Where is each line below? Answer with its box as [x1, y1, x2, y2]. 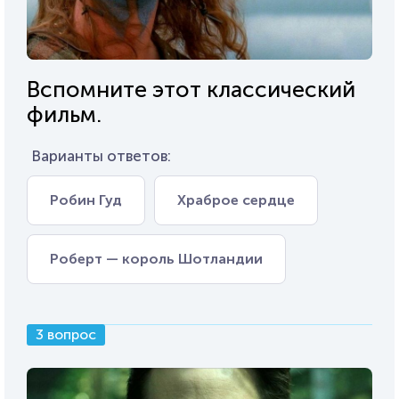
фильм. [27, 101, 102, 129]
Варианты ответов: [31, 147, 171, 166]
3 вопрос [36, 326, 96, 344]
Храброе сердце [177, 191, 295, 209]
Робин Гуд [50, 191, 122, 209]
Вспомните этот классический [27, 76, 355, 104]
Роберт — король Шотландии [50, 250, 263, 268]
